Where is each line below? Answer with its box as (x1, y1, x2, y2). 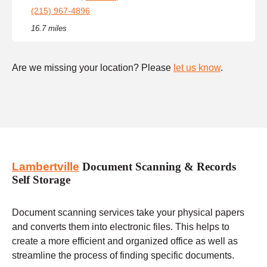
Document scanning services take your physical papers (12, 207, 244, 218)
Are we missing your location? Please (12, 62, 173, 73)
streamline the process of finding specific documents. (12, 250, 234, 260)
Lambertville (12, 160, 79, 173)
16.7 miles (31, 23, 67, 33)
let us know (173, 62, 221, 73)
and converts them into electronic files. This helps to (12, 221, 229, 232)
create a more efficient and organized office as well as (12, 235, 238, 246)
